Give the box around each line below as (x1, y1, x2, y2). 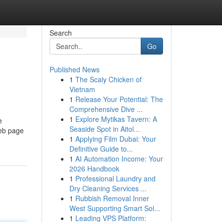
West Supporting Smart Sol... (69, 203, 160, 213)
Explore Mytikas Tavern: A (75, 114, 157, 124)
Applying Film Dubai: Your (75, 134, 156, 144)
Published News (49, 64, 100, 74)
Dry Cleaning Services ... (69, 183, 147, 193)
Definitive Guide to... (69, 144, 133, 154)
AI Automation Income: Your (75, 154, 163, 164)
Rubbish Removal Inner (75, 193, 149, 203)
